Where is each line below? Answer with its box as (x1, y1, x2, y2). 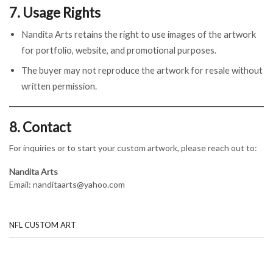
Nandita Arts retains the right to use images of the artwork (21, 29, 256, 40)
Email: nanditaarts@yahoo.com (9, 179, 125, 190)
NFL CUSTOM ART (9, 219, 76, 230)
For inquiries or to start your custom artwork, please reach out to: (9, 142, 257, 153)
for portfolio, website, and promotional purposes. (21, 44, 216, 56)
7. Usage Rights (9, 4, 101, 21)
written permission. (21, 80, 97, 92)
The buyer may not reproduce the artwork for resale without (21, 65, 263, 76)
